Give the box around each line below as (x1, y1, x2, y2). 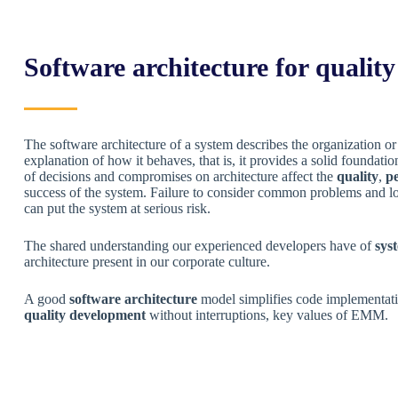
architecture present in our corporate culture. (24, 254, 270, 269)
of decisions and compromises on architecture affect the (24, 169, 337, 184)
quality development (24, 307, 146, 322)
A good (24, 291, 69, 306)
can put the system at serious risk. (24, 201, 211, 216)
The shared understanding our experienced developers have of (24, 238, 375, 253)
